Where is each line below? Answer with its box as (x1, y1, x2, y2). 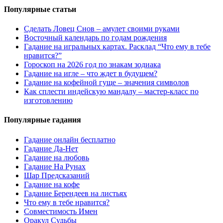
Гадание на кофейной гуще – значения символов (24, 78, 189, 87)
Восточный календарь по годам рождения (24, 33, 167, 42)
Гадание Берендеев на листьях (24, 189, 127, 198)
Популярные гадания (4, 115, 81, 124)
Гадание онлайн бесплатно (24, 135, 115, 144)
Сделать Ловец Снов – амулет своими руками (24, 24, 180, 33)
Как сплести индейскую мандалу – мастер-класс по (24, 87, 199, 96)
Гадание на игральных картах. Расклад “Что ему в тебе (24, 42, 211, 51)
